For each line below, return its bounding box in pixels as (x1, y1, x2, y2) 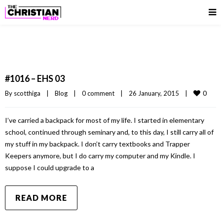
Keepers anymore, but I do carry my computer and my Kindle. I (5, 151, 195, 160)
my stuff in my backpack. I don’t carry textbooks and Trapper (5, 140, 190, 148)
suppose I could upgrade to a (5, 163, 94, 172)
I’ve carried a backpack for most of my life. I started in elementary (5, 116, 204, 124)
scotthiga (14, 89, 40, 97)
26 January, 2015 (129, 89, 185, 97)
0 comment (82, 89, 114, 97)
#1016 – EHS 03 (5, 73, 65, 84)
